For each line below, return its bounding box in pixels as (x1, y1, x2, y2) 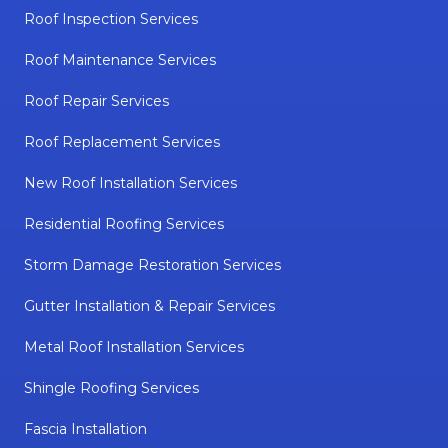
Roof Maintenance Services (24, 51, 216, 69)
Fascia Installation (24, 420, 147, 438)
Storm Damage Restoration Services (24, 256, 281, 274)
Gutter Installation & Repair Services (24, 297, 275, 315)
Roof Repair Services (24, 92, 169, 110)
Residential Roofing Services (24, 215, 224, 233)
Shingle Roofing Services (24, 379, 199, 397)
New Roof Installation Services (24, 174, 237, 192)
